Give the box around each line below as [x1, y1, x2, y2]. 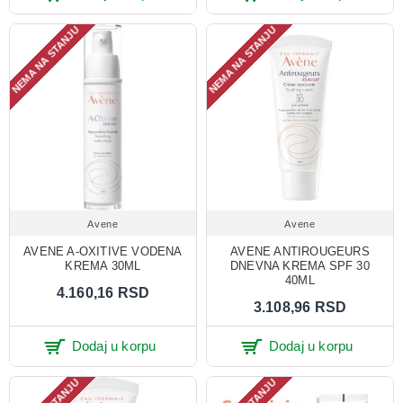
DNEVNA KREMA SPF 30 [230, 258, 370, 273]
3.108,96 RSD [253, 299, 347, 315]
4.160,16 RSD [56, 284, 150, 300]
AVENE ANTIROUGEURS [230, 244, 370, 258]
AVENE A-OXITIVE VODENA [23, 244, 183, 258]
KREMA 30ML [65, 258, 141, 273]
